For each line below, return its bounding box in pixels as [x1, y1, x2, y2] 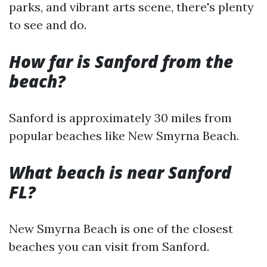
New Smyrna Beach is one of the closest [9, 221, 233, 236]
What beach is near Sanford [9, 161, 231, 184]
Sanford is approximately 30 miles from [9, 110, 232, 125]
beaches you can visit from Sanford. [9, 239, 209, 254]
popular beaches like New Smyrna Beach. [9, 128, 239, 143]
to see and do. [9, 17, 86, 32]
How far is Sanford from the [9, 50, 233, 73]
